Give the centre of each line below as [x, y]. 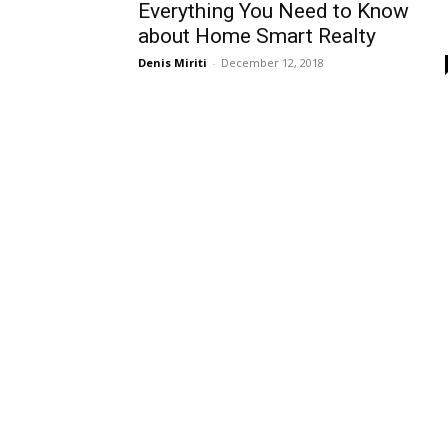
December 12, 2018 [272, 62]
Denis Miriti [172, 62]
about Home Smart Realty [257, 35]
